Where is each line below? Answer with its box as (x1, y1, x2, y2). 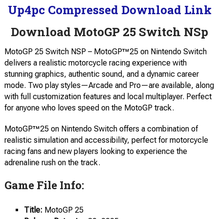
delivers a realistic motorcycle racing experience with (4, 58, 187, 67)
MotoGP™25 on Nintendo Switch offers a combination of (4, 124, 198, 133)
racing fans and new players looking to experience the (4, 147, 187, 156)
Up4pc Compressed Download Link (7, 2, 212, 18)
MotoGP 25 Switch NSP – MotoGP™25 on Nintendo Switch (4, 47, 207, 56)
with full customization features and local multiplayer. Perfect (4, 92, 212, 101)
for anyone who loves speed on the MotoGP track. (4, 103, 174, 112)
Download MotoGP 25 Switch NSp (11, 24, 208, 40)
